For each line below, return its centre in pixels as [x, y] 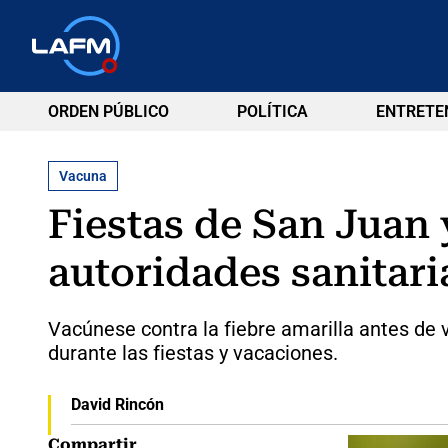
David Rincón [117, 404]
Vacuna [83, 175]
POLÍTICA [272, 111]
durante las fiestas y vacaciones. [193, 352]
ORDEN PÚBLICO [108, 111]
